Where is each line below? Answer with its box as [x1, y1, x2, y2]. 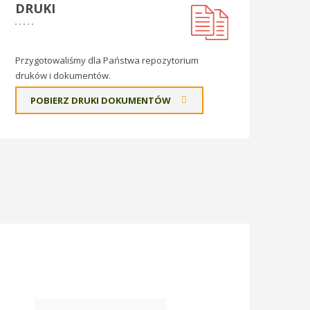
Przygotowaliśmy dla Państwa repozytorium [15, 54, 199, 66]
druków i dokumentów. [15, 69, 111, 82]
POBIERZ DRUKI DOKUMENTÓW [30, 94, 173, 107]
